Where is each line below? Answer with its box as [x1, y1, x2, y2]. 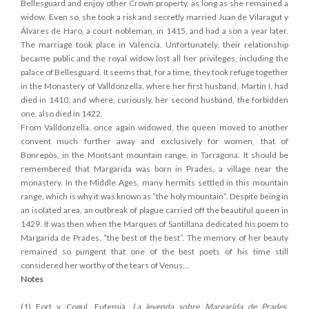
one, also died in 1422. [21, 108, 103, 119]
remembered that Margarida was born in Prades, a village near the [21, 163, 288, 174]
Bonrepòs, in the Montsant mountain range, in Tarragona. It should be [21, 149, 288, 160]
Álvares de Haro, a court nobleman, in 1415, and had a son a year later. [21, 25, 288, 36]
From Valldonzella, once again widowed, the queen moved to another [21, 121, 288, 132]
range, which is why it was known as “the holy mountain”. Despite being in [21, 190, 288, 201]
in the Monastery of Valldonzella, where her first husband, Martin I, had [21, 80, 288, 91]
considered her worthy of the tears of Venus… [21, 259, 189, 270]
